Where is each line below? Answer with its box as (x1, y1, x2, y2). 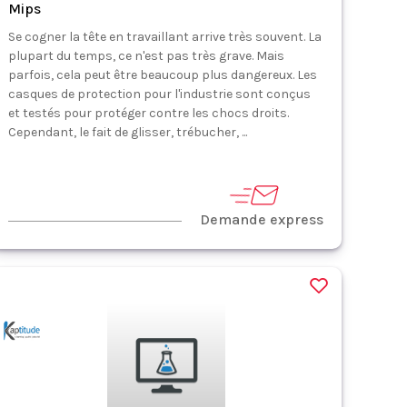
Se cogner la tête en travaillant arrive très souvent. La (8, 29, 323, 45)
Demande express (200, 211, 324, 228)
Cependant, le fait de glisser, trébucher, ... (8, 124, 248, 140)
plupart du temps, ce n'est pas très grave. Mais (8, 48, 285, 64)
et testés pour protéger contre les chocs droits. (8, 105, 290, 121)
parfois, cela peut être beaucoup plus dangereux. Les (8, 67, 318, 83)
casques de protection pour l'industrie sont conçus (8, 86, 312, 102)
